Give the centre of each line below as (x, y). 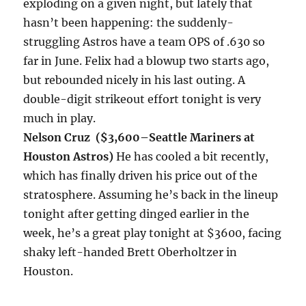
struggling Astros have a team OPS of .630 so (144, 42)
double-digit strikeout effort (103, 99)
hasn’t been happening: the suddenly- (129, 23)
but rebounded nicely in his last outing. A (135, 80)
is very (242, 99)
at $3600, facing (236, 233)
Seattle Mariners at (202, 138)
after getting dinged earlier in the (157, 214)
